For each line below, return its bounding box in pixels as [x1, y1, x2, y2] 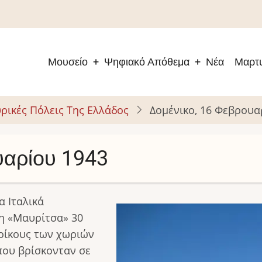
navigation [43, 81, 91, 94]
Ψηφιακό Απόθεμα [104, 55, 189, 68]
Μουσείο [48, 55, 88, 68]
